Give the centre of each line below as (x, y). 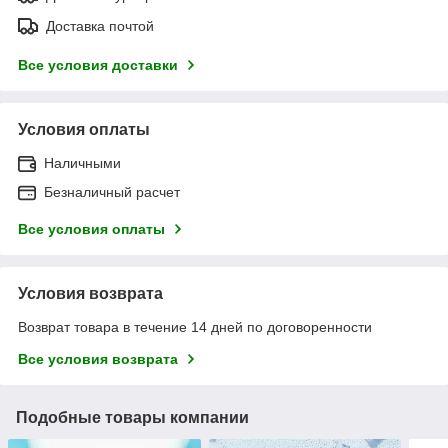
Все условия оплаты (91, 228)
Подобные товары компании (132, 417)
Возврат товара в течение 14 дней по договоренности (195, 326)
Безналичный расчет (112, 191)
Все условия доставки (98, 64)
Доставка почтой (100, 25)
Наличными (82, 162)
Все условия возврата (98, 358)
